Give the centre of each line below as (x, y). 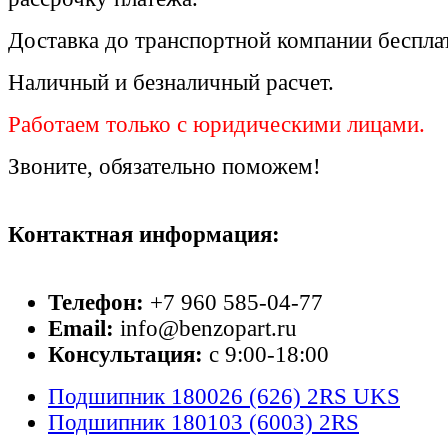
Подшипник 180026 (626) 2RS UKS (224, 396)
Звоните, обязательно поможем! (164, 166)
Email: (84, 328)
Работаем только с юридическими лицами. (216, 124)
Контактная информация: (144, 234)
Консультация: (125, 354)
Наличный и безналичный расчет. (171, 82)
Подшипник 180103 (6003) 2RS (203, 422)
